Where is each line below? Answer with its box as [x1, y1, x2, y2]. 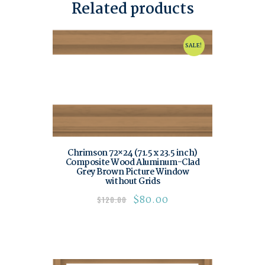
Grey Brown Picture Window [76, 164, 189, 179]
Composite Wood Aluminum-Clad [65, 155, 200, 170]
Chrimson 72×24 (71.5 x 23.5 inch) [67, 146, 198, 160]
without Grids [105, 174, 160, 189]
